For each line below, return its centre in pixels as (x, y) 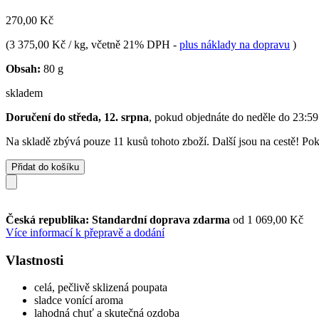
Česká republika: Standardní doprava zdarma (119, 219)
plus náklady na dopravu (235, 44)
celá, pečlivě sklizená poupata (101, 288)
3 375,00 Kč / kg (47, 44)
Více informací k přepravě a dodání (85, 232)
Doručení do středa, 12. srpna (77, 117)
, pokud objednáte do (198, 117)
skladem (24, 93)
